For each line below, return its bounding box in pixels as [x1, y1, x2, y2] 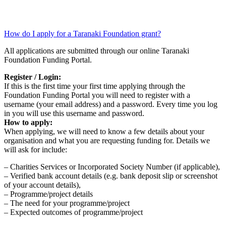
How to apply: [4, 118, 52, 127]
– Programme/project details [4, 189, 93, 198]
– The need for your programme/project [4, 198, 130, 207]
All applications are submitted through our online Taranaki [4, 46, 189, 55]
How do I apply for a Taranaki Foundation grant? [4, 29, 161, 38]
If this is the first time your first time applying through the [4, 81, 185, 90]
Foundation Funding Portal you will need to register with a [4, 90, 190, 99]
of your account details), [4, 180, 81, 189]
